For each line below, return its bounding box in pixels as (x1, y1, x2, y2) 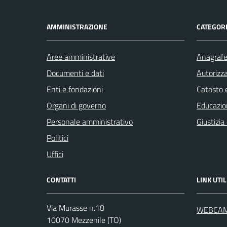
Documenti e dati (47, 67, 104, 79)
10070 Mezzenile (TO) (47, 214, 121, 226)
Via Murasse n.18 (47, 202, 104, 214)
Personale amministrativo (47, 116, 133, 128)
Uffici (47, 148, 63, 160)
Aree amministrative (47, 51, 115, 63)
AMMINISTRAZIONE (47, 21, 107, 32)
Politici (47, 132, 68, 144)
